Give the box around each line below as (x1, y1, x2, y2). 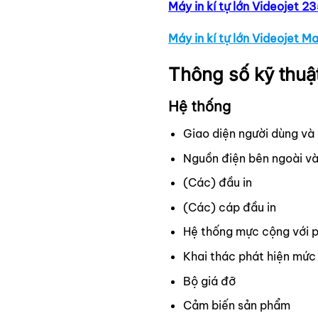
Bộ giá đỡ (182, 273, 236, 288)
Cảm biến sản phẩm (182, 298, 290, 313)
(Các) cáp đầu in (182, 199, 276, 214)
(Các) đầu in (182, 175, 252, 190)
